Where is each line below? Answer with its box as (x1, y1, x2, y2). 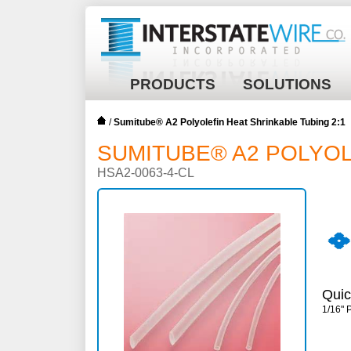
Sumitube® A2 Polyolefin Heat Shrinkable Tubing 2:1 (114, 117, 346, 128)
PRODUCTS (130, 76, 215, 92)
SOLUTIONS (243, 76, 331, 92)
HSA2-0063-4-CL (97, 166, 194, 179)
